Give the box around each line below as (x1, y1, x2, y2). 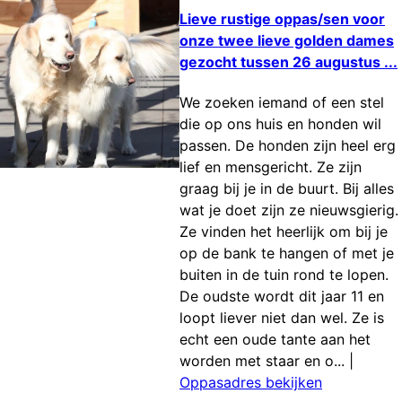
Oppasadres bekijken (179, 373, 322, 391)
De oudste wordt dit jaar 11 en (179, 287, 384, 305)
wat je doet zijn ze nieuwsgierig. (179, 201, 398, 219)
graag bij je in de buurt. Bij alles (179, 179, 394, 197)
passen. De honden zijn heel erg (179, 136, 396, 154)
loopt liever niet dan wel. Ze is (179, 309, 384, 327)
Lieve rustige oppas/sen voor (179, 9, 385, 28)
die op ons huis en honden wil (179, 115, 381, 133)
